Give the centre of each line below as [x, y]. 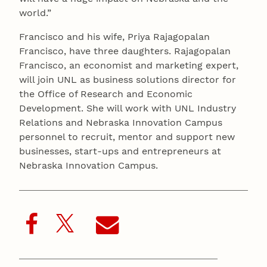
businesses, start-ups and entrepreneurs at [120, 151]
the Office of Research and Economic [106, 94]
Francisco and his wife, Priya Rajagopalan [114, 37]
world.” [35, 13]
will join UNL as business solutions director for [128, 80]
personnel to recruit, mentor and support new [127, 137]
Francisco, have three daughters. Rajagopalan [125, 51]
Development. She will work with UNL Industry [128, 108]
